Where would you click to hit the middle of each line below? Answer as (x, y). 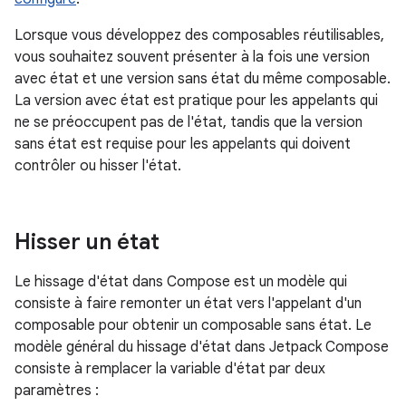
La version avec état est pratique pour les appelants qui (196, 101)
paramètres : (57, 391)
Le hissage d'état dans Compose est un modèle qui (181, 282)
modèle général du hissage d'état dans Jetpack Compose (202, 347)
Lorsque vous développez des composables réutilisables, (199, 35)
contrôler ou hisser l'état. (98, 166)
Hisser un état (87, 242)
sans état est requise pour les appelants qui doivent (183, 144)
